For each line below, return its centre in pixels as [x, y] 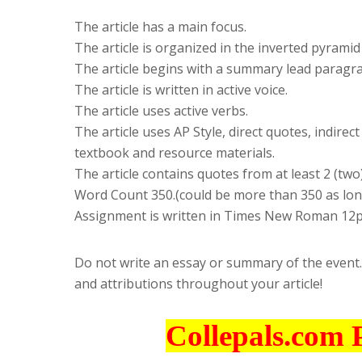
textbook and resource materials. [175, 152]
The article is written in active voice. [181, 89]
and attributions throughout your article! [198, 283]
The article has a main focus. [160, 26]
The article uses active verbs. [161, 110]
